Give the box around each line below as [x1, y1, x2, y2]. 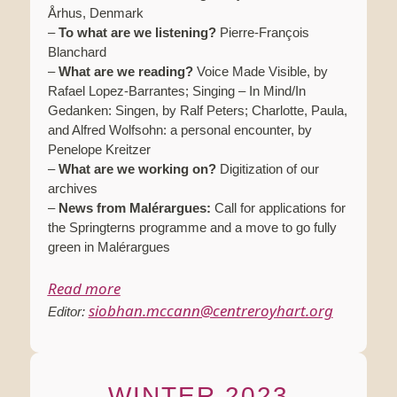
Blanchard [47, 44, 106, 60]
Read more [47, 278, 121, 300]
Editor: [47, 304, 85, 320]
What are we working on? [58, 161, 216, 177]
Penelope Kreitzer [47, 142, 151, 158]
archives [47, 181, 97, 197]
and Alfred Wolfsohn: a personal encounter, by [47, 122, 312, 138]
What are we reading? [58, 64, 193, 80]
